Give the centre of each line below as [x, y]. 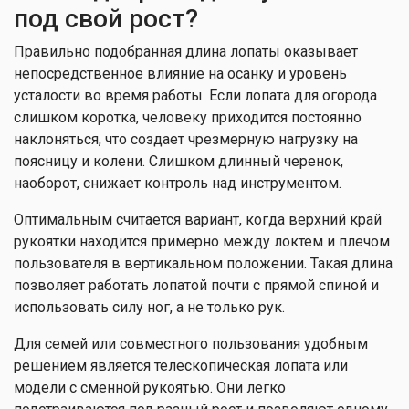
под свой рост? [106, 19]
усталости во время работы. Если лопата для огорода [195, 95]
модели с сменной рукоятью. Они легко [150, 388]
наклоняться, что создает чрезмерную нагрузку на [186, 139]
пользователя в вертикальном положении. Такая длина [203, 263]
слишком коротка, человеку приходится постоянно [188, 117]
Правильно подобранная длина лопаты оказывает [186, 52]
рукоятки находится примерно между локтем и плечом [202, 241]
